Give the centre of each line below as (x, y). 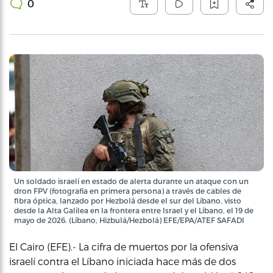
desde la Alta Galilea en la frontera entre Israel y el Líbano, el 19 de (134, 210)
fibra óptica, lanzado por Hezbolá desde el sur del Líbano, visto (128, 200)
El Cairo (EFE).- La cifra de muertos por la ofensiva (124, 246)
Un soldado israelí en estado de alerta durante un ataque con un (131, 181)
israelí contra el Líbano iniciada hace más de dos (122, 261)
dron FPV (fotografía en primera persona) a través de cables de (128, 190)
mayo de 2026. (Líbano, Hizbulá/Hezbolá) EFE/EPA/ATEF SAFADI (129, 220)
